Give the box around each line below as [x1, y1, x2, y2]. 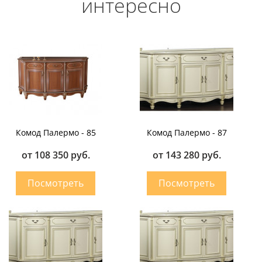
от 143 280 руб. [152, 149, 221, 162]
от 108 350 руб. [21, 149, 90, 162]
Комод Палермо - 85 [15, 127, 96, 139]
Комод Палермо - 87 [146, 127, 227, 139]
